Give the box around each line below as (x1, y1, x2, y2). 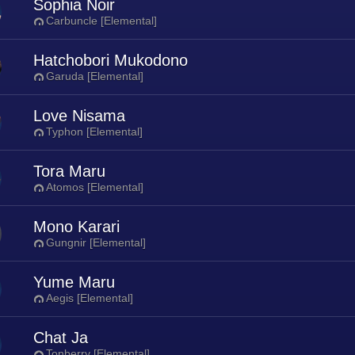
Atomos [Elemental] (46, 181, 143, 193)
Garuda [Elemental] (46, 70, 143, 82)
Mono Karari (33, 218, 120, 235)
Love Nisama (33, 107, 125, 124)
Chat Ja (33, 329, 88, 346)
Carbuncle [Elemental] (46, 14, 157, 27)
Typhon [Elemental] (46, 125, 143, 138)
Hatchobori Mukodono (33, 52, 188, 69)
